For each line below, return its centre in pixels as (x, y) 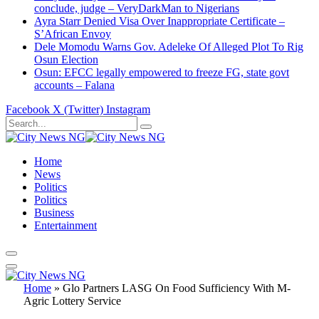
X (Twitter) (78, 110)
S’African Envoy (73, 34)
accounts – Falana (74, 85)
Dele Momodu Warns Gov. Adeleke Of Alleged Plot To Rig (169, 47)
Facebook (28, 110)
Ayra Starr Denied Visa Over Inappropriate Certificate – (159, 21)
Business (54, 213)
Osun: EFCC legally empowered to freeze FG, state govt (162, 73)
